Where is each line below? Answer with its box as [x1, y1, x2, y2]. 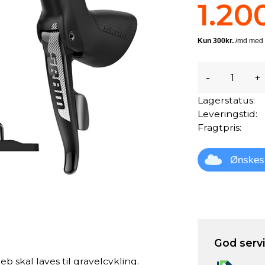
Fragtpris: [198, 122, 242, 133]
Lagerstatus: [198, 95, 256, 106]
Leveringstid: [198, 108, 258, 119]
